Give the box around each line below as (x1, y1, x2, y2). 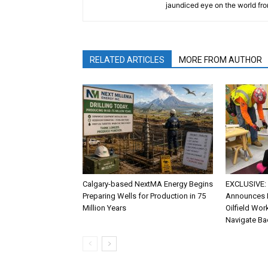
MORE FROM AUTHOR (179, 55, 262, 65)
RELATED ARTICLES (90, 55, 165, 65)
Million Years (83, 203, 126, 212)
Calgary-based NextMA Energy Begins (83, 179, 213, 188)
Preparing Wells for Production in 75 (83, 191, 206, 200)
